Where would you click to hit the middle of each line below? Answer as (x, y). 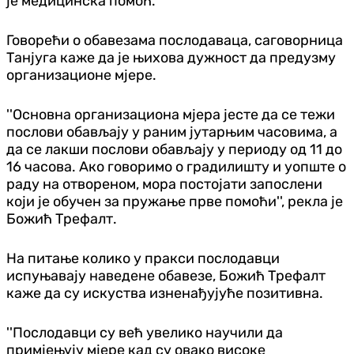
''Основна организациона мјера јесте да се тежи (171, 114)
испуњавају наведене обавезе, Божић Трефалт (166, 275)
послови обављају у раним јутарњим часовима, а (172, 132)
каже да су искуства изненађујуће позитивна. (165, 293)
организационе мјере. (81, 75)
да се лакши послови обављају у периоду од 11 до (174, 149)
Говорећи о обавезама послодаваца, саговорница (175, 40)
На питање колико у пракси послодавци (143, 258)
